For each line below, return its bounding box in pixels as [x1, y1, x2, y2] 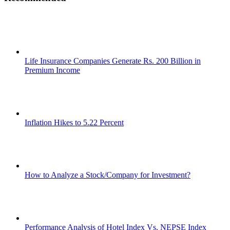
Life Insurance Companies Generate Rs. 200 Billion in [25, 56, 201, 65]
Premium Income [25, 65, 80, 74]
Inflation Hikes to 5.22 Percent [25, 118, 124, 127]
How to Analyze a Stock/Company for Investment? [25, 170, 190, 179]
